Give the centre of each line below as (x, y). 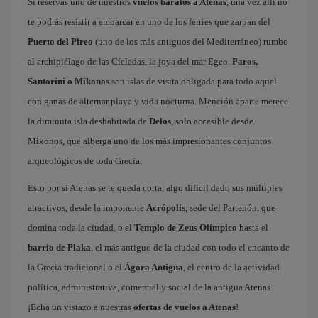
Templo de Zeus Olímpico (186, 227)
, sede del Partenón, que (230, 208)
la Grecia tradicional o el (76, 267)
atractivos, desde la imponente (87, 208)
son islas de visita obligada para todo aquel (193, 81)
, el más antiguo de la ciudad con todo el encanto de (190, 247)
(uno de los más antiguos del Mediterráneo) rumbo (191, 42)
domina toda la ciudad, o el (81, 227)
